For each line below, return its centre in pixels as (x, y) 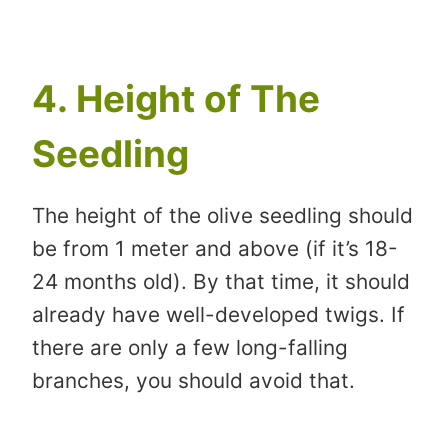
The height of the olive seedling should (222, 216)
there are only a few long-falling (190, 348)
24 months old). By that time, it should (221, 282)
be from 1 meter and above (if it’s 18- (215, 249)
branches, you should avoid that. (193, 381)
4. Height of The (176, 98)
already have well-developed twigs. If (218, 315)
